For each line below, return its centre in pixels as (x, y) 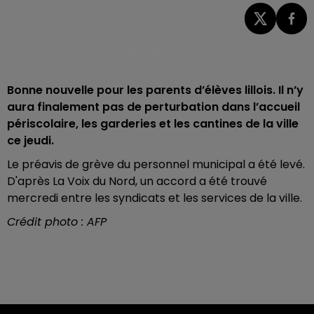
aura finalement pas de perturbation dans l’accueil (153, 107)
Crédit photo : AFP (57, 221)
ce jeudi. (30, 140)
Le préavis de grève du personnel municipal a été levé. (156, 164)
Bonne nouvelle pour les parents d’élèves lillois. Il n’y (155, 90)
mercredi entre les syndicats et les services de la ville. (156, 198)
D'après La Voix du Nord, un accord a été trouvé (137, 181)
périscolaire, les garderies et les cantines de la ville (153, 123)
